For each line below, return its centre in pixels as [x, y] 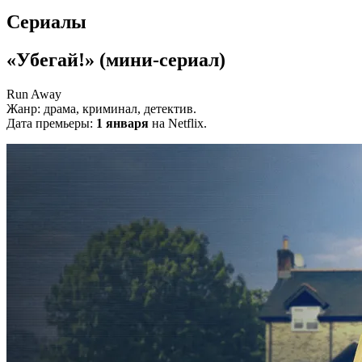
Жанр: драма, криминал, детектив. [101, 109]
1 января [122, 124]
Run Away [34, 95]
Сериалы [46, 22]
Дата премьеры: [51, 124]
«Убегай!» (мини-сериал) [116, 60]
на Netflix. [178, 124]
